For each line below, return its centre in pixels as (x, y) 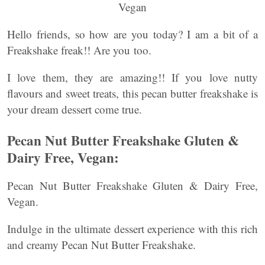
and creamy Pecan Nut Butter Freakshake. (101, 245)
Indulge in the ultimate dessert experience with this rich (132, 229)
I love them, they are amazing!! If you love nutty (132, 77)
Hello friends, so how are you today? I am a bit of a (132, 34)
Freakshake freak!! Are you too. (79, 50)
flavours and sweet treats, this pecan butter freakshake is (132, 93)
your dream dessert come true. (75, 109)
